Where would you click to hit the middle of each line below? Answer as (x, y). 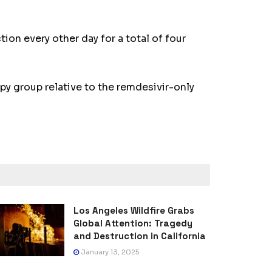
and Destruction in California (140, 236)
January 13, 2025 (109, 252)
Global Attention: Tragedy (133, 223)
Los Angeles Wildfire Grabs (134, 211)
